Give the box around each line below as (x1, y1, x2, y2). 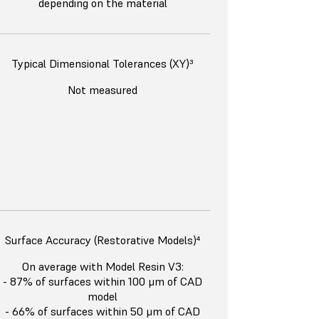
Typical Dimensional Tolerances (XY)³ (11, 56, 194, 71)
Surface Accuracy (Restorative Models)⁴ (5, 233, 200, 248)
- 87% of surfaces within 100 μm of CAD (3, 274, 202, 289)
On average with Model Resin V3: (21, 259, 184, 274)
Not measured (68, 83, 137, 98)
